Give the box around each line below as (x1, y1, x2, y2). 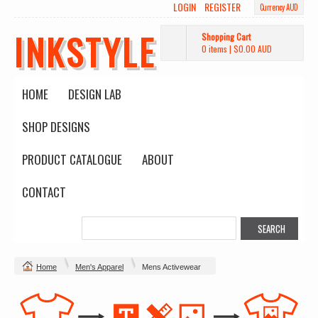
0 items (202, 43, 227, 55)
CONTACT (22, 183, 66, 201)
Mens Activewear (142, 263, 201, 271)
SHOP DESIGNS (22, 118, 90, 136)
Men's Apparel (75, 263, 124, 271)
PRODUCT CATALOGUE (22, 150, 122, 168)
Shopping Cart (202, 31, 251, 43)
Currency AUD (259, 1, 298, 13)
